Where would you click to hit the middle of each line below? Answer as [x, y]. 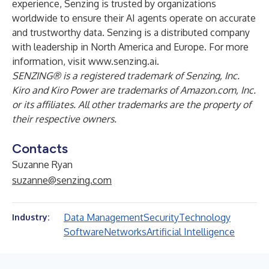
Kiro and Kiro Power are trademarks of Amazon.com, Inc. [134, 90]
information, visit [50, 61]
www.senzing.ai [122, 61]
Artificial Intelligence [191, 232]
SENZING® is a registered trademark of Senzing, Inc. [126, 76]
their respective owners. [64, 119]
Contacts [40, 149]
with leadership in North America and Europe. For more [130, 47]
